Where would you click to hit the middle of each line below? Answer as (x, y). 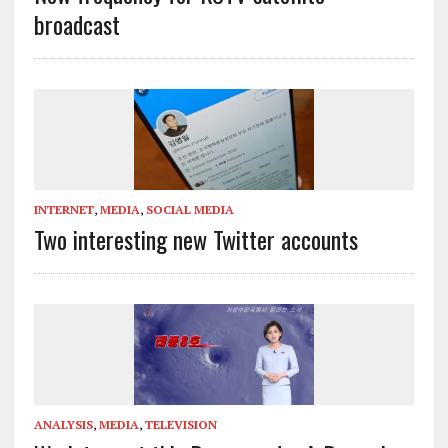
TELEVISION (180, 425)
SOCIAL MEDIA (189, 209)
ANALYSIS (63, 425)
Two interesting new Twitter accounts (195, 238)
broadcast (76, 23)
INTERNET (63, 209)
